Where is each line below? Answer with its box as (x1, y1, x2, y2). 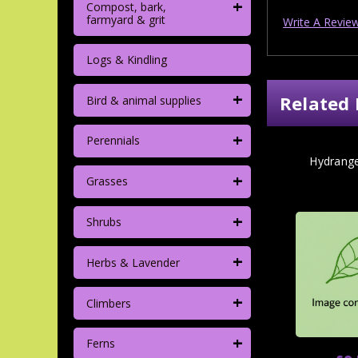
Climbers (86, 295, 131, 311)
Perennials (86, 133, 140, 149)
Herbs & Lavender (86, 254, 180, 270)
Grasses (86, 173, 128, 189)
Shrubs (86, 214, 121, 230)
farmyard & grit (86, 12, 165, 28)
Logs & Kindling (86, 52, 167, 68)
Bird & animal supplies (86, 92, 201, 108)
